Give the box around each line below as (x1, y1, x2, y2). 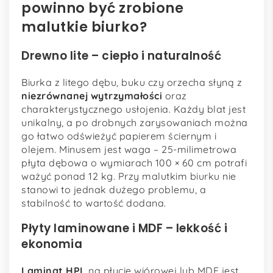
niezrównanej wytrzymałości (21, 89, 162, 102)
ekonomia (21, 236, 82, 253)
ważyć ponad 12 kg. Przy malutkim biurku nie (21, 169, 236, 182)
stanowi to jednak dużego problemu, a (21, 183, 206, 196)
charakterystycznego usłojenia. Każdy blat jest (21, 102, 246, 115)
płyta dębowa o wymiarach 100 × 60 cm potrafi (21, 156, 247, 169)
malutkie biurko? (21, 17, 147, 37)
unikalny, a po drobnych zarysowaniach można (21, 116, 248, 129)
